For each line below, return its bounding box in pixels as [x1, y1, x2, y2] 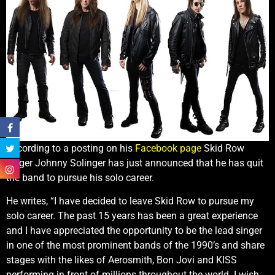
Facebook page [135, 142, 201, 155]
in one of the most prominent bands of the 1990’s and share [6, 239, 265, 252]
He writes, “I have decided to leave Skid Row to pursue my [6, 195, 254, 207]
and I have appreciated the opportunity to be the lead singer [6, 225, 262, 237]
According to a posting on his [6, 142, 135, 155]
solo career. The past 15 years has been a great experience [6, 210, 258, 222]
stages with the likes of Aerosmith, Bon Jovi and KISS [6, 254, 237, 266]
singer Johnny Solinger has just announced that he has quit [6, 157, 263, 169]
